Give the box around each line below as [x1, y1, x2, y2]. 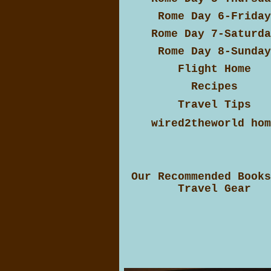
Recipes [191, 80, 238, 93]
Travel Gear [178, 183, 251, 195]
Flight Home [178, 63, 251, 75]
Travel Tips [178, 99, 251, 111]
